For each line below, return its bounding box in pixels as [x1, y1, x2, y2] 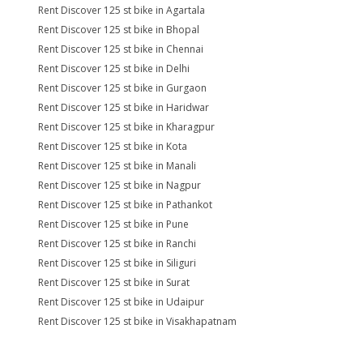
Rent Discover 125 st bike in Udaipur [38, 295, 204, 309]
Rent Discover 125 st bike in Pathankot [38, 198, 212, 211]
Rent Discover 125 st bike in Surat [38, 275, 190, 289]
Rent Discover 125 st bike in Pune [38, 217, 189, 231]
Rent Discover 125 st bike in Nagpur [38, 178, 201, 192]
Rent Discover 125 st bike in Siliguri [38, 256, 196, 270]
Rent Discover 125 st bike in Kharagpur [38, 120, 215, 134]
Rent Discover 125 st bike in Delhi [38, 62, 190, 75]
